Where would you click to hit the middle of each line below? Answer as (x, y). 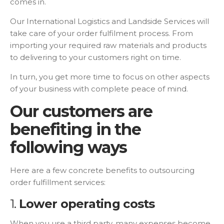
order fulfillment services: (59, 182)
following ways (71, 147)
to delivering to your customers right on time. (96, 57)
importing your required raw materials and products (108, 45)
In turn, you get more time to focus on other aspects (110, 77)
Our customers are (81, 111)
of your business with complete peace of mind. (100, 89)
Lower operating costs (88, 204)
